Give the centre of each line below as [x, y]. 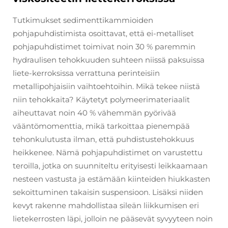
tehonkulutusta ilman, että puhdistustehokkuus [103, 139]
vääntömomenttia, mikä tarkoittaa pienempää [101, 126]
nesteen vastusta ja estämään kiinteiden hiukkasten [111, 179]
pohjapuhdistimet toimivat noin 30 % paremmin [104, 46]
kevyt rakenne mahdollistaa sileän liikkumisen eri [106, 205]
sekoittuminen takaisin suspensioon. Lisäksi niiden [108, 192]
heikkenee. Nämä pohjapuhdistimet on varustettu [108, 152]
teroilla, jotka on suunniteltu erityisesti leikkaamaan [110, 165]
